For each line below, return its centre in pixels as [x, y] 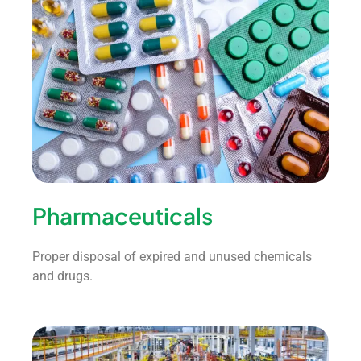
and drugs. [62, 276]
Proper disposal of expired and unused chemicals [172, 256]
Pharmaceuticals [122, 215]
